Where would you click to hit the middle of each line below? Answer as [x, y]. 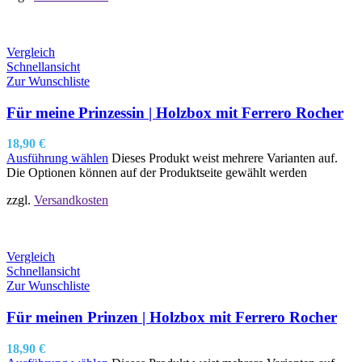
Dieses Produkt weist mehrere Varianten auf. [225, 158]
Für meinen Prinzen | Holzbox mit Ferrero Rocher [172, 318]
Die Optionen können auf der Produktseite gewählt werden [157, 173]
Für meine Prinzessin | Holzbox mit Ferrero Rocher [175, 112]
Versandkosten [71, 200]
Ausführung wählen [57, 158]
